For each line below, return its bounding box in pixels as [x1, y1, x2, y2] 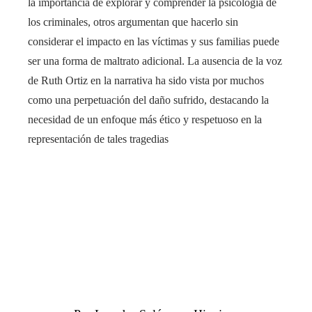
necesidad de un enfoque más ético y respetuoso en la [28, 113, 262, 125]
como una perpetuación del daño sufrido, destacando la [28, 93, 269, 106]
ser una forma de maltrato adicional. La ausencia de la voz [28, 54, 282, 67]
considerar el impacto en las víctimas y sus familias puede [28, 35, 279, 47]
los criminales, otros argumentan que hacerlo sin [28, 15, 238, 28]
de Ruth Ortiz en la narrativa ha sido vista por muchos [28, 74, 264, 86]
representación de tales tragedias [28, 132, 169, 145]
